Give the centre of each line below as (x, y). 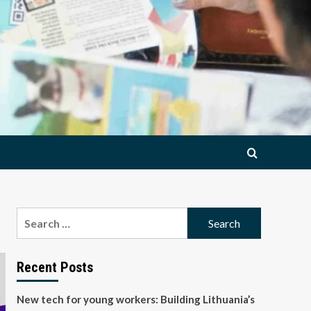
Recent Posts (54, 267)
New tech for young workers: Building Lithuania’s (135, 299)
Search (33, 216)
